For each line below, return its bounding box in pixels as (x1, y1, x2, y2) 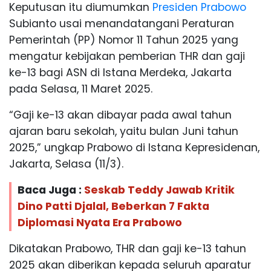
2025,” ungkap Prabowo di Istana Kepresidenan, (9, 140, 260, 155)
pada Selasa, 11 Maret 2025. (9, 81, 152, 96)
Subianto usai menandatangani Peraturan (9, 16, 234, 31)
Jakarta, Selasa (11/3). (9, 156, 123, 171)
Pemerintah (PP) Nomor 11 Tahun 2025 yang (9, 32, 238, 47)
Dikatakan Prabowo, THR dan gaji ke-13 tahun (9, 241, 246, 256)
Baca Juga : (18, 182, 84, 197)
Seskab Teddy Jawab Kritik (84, 182, 235, 197)
